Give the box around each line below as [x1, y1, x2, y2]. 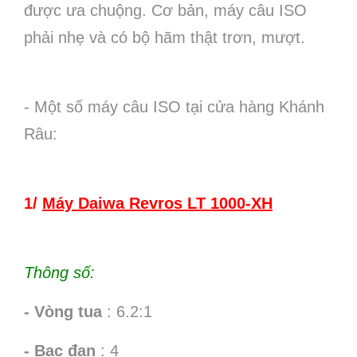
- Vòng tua [24, 303, 102, 320]
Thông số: [24, 264, 95, 281]
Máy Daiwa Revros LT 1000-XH [42, 194, 273, 212]
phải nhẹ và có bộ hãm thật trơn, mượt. [24, 29, 305, 46]
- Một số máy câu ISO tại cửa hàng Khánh [24, 98, 324, 116]
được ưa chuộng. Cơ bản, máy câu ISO [24, 2, 307, 19]
